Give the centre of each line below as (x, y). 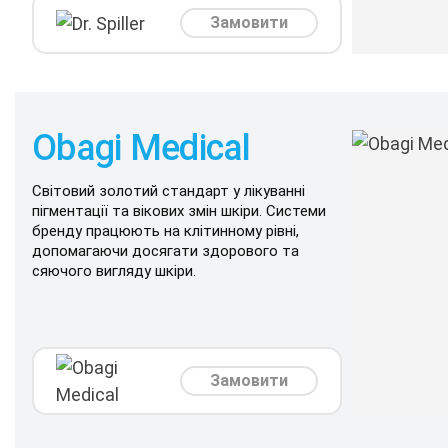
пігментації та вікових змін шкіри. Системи (179, 211)
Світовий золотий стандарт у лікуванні (168, 191)
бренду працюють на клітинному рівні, (165, 231)
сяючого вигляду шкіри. (114, 271)
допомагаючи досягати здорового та (165, 251)
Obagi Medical (141, 148)
